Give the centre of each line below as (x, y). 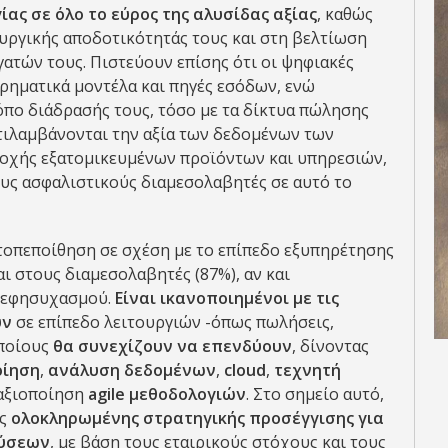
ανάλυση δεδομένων (132, 370)
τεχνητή (307, 370)
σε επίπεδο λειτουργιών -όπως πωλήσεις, (175, 322)
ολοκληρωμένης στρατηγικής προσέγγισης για (197, 418)
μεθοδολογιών (185, 394)
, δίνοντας (330, 346)
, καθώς (345, 14)
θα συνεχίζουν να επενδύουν (170, 346)
